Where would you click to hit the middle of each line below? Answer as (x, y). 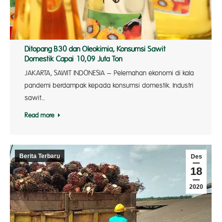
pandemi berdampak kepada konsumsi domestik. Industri (109, 86)
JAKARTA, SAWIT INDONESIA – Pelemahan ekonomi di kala (110, 73)
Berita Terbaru (40, 156)
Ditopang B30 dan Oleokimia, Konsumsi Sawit (95, 50)
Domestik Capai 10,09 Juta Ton (74, 59)
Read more (40, 116)
